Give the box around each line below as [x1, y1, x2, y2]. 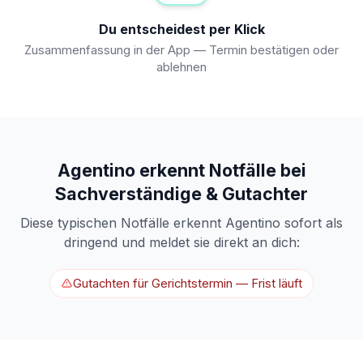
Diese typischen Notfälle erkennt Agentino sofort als [20, 214, 343, 231]
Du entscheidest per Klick [98, 21, 265, 38]
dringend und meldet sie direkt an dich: [63, 233, 300, 250]
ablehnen [156, 60, 207, 75]
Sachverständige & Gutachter [55, 183, 308, 205]
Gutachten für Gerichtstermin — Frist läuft [72, 275, 302, 291]
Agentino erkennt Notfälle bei [57, 160, 306, 181]
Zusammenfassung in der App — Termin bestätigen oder [24, 43, 339, 58]
